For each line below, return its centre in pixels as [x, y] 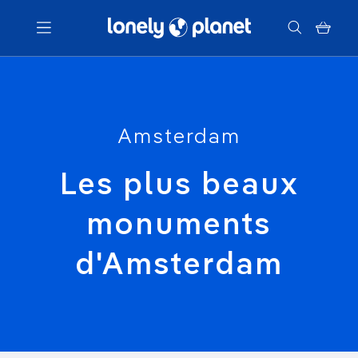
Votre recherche [179, 139]
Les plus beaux [179, 186]
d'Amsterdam [179, 266]
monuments [179, 226]
